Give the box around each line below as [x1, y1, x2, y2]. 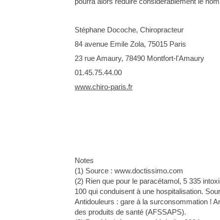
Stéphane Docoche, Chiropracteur [75, 25, 184, 34]
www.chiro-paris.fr [75, 82, 133, 91]
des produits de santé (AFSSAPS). [75, 207, 186, 216]
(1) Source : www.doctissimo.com [75, 166, 183, 175]
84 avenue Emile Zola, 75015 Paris [75, 39, 186, 48]
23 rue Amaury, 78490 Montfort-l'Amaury [75, 54, 204, 62]
